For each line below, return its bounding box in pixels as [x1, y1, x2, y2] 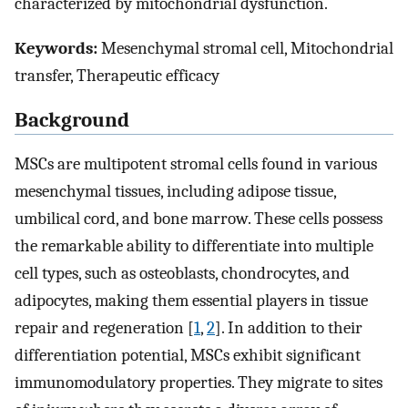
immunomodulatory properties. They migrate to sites [15, 372, 382, 393]
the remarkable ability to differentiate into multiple [15, 236, 373, 257]
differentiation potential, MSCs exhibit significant [15, 345, 361, 366]
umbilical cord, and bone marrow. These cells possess [15, 209, 382, 229]
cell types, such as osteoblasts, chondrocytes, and [15, 263, 350, 284]
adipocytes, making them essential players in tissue [15, 291, 368, 311]
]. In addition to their [215, 318, 362, 339]
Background [15, 107, 129, 132]
